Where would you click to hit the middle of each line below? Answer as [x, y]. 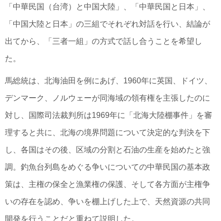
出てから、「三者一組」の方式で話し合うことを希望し [104, 41]
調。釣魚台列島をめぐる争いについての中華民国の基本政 [108, 167]
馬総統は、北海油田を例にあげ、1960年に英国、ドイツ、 [109, 81]
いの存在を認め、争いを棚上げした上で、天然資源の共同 [108, 202]
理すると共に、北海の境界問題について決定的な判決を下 [108, 132]
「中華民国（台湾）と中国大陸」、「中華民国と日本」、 [108, 7]
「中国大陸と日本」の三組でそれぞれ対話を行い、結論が [108, 24]
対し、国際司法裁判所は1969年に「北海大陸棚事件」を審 [109, 115]
